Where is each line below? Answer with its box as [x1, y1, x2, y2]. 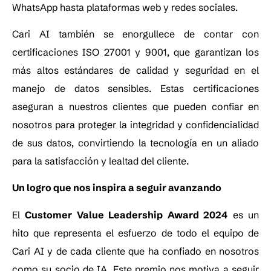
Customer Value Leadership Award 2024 [25, 208, 228, 221]
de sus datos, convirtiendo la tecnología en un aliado [12, 136, 259, 149]
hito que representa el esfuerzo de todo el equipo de [12, 226, 259, 239]
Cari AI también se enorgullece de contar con [12, 27, 259, 40]
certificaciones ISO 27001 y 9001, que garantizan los [12, 45, 259, 58]
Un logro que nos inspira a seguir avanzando [12, 181, 221, 194]
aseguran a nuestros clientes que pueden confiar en [12, 100, 259, 113]
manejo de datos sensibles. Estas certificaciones [12, 82, 259, 94]
